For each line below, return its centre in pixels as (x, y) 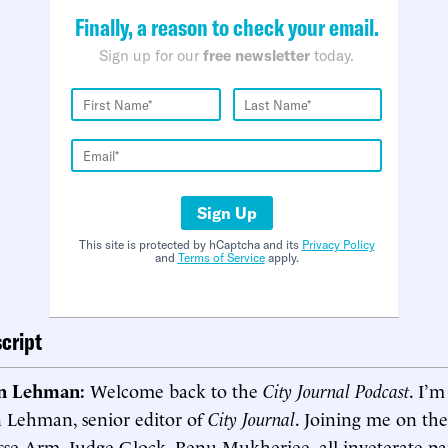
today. (332, 56)
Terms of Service (221, 258)
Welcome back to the (176, 390)
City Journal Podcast (336, 390)
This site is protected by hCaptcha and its (190, 245)
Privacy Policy (338, 245)
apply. (281, 258)
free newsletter (256, 56)
